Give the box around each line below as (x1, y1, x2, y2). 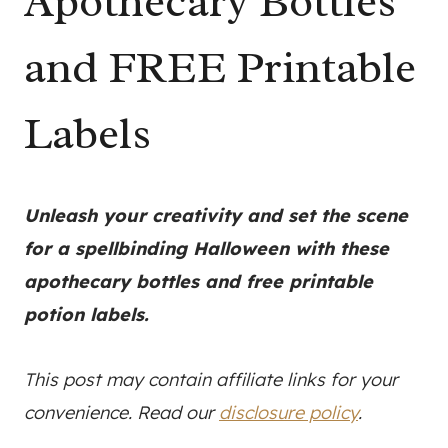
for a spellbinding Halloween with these (24, 237, 389, 261)
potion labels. (24, 303, 149, 327)
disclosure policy (219, 401, 358, 425)
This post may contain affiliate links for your (24, 368, 398, 392)
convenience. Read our (24, 401, 219, 425)
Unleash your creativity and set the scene (24, 204, 408, 228)
